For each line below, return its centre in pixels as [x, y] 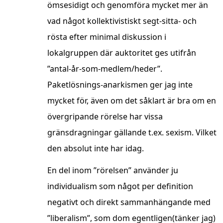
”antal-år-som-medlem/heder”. [105, 69]
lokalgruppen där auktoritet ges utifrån [122, 53]
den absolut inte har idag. [96, 149]
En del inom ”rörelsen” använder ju [113, 170]
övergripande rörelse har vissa [105, 117]
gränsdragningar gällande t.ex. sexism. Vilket [132, 133]
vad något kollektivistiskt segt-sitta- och [122, 21]
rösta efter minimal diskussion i [107, 37]
